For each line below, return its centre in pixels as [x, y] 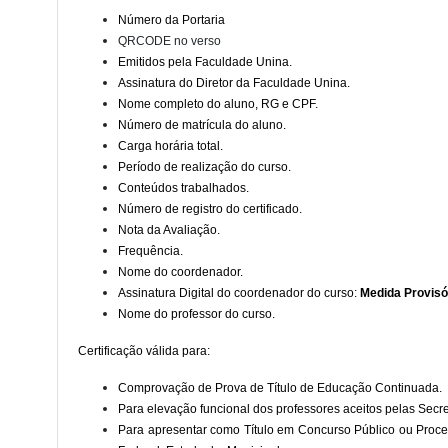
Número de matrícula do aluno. [202, 125]
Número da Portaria [171, 20]
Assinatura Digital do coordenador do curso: [239, 293]
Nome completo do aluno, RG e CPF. [218, 104]
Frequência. [150, 251]
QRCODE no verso [169, 41]
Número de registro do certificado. [210, 209]
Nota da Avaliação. [169, 230]
